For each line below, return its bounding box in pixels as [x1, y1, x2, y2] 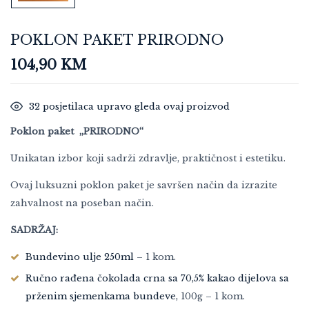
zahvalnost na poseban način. [10, 197, 154, 210]
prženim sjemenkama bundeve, [26, 290, 178, 303]
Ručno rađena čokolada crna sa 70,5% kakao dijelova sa [26, 272, 289, 285]
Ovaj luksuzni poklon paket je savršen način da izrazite [10, 179, 277, 192]
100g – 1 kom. [178, 290, 245, 303]
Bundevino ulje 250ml [26, 251, 134, 263]
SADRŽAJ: [10, 224, 58, 237]
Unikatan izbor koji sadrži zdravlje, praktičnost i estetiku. [10, 152, 286, 165]
